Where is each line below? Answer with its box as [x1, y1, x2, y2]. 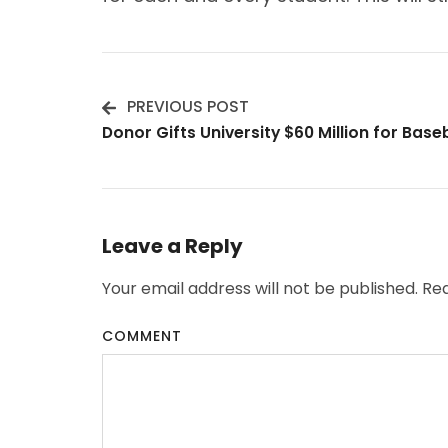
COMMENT [102, 326, 182, 346]
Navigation [101, 161, 307, 212]
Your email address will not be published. [102, 277, 418, 300]
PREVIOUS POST [127, 96, 249, 117]
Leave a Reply [102, 232, 243, 260]
